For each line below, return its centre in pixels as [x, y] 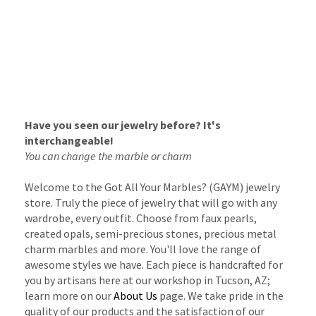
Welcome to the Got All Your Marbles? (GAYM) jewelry [152, 187]
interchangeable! [69, 141]
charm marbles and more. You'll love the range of [143, 249]
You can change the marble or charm [108, 156]
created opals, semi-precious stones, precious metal [151, 234]
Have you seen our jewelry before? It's [123, 125]
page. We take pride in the [220, 296]
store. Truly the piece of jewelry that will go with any [151, 203]
